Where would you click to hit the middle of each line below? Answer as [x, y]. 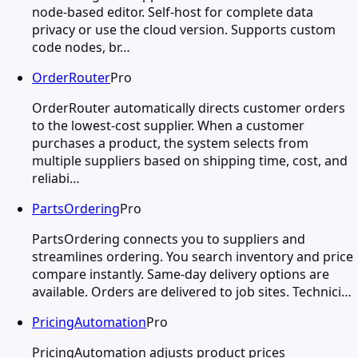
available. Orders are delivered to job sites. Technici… [192, 291]
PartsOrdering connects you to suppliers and [169, 239]
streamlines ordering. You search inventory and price [193, 256]
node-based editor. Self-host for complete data [173, 12]
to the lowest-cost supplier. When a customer [168, 125]
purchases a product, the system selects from [170, 143]
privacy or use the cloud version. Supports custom [184, 29]
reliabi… [56, 178]
